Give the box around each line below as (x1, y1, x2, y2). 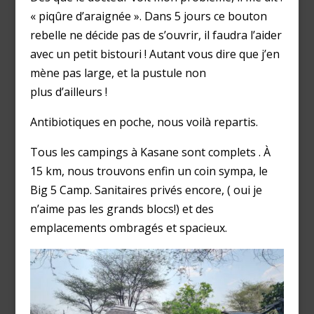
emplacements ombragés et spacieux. (29, 220, 227, 236)
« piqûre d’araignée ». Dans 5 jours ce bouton (29, 8, 267, 25)
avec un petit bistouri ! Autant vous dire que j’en (29, 46, 280, 62)
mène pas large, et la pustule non (29, 65, 206, 81)
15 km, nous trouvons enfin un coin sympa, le (29, 163, 268, 179)
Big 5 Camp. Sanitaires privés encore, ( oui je (29, 182, 262, 198)
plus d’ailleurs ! (29, 84, 107, 100)
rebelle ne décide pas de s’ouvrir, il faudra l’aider (29, 27, 282, 43)
